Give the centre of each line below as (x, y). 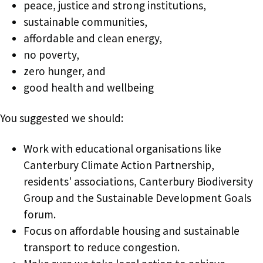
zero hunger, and (65, 71)
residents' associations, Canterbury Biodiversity (138, 181)
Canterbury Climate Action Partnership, (119, 165)
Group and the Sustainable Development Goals (137, 198)
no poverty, (51, 54)
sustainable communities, (85, 21)
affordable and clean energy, (93, 38)
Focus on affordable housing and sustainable (131, 230)
